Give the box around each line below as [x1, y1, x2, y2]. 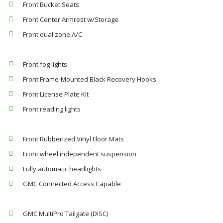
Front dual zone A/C [23, 30, 82, 39]
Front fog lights [23, 60, 67, 69]
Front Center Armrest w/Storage [23, 15, 118, 24]
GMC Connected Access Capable [23, 179, 121, 188]
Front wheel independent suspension [23, 149, 136, 158]
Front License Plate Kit [23, 90, 89, 99]
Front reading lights [23, 105, 81, 113]
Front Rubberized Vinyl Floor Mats [23, 134, 124, 143]
